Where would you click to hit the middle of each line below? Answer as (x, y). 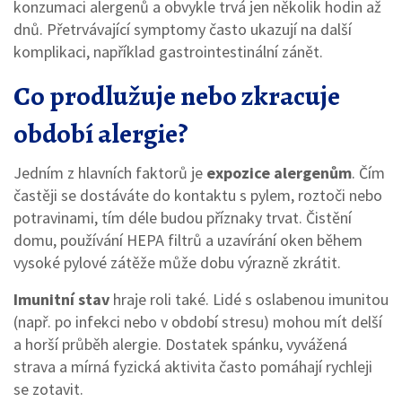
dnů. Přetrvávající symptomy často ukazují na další (183, 29)
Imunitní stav (61, 299)
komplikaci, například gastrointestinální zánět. (168, 52)
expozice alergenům (279, 173)
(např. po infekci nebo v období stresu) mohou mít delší (198, 322)
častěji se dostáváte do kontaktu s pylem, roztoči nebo (198, 195)
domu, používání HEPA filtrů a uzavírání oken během (188, 240)
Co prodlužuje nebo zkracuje (177, 96)
